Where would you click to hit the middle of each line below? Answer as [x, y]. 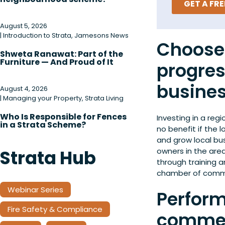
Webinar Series [35, 190]
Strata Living [104, 98]
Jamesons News [101, 35]
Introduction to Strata [37, 35]
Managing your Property [42, 98]
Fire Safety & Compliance [55, 209]
